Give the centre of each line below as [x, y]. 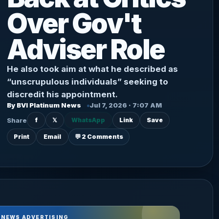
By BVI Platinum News [44, 105]
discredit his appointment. [63, 94]
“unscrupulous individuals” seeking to [88, 82]
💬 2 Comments [99, 137]
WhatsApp [88, 120]
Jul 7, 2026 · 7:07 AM [126, 105]
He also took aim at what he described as [93, 69]
